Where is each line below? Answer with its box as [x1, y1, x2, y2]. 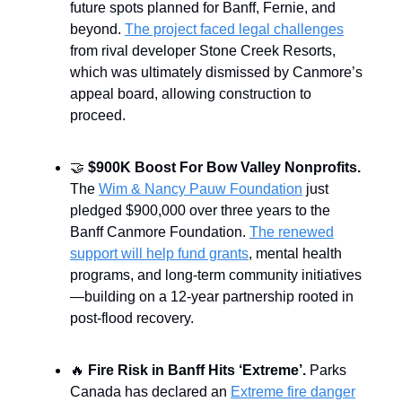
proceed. [70, 107, 126, 123]
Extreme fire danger [231, 383, 355, 399]
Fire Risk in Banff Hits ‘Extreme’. [88, 362, 310, 378]
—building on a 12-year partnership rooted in [70, 288, 354, 304]
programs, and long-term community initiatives [70, 267, 362, 283]
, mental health [249, 245, 342, 261]
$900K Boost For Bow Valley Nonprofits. [88, 159, 361, 175]
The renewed [249, 223, 334, 240]
